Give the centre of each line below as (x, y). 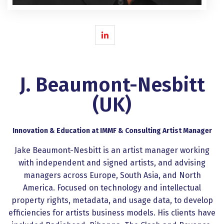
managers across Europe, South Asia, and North (112, 175)
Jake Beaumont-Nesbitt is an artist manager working (112, 150)
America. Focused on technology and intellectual (112, 188)
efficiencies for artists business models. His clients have (112, 213)
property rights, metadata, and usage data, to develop (112, 200)
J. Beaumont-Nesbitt (112, 85)
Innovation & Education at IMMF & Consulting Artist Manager (112, 131)
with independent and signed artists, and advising (112, 163)
